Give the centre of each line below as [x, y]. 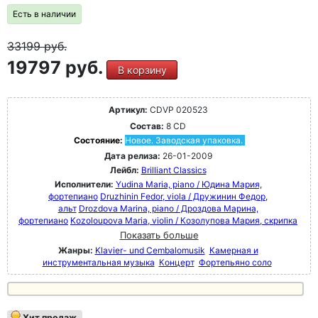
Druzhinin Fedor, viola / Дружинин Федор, [184, 196]
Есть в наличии [44, 13]
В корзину [142, 70]
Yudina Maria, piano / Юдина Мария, [188, 184]
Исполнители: [85, 184]
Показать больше [159, 235]
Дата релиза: [132, 155]
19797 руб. [57, 67]
